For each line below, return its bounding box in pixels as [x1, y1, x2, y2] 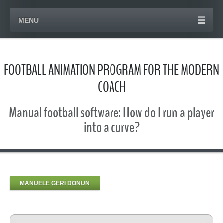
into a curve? [83, 117, 140, 138]
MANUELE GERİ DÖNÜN [20, 180, 90, 187]
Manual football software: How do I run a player [9, 103, 214, 123]
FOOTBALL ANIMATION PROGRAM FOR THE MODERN [4, 61, 219, 80]
